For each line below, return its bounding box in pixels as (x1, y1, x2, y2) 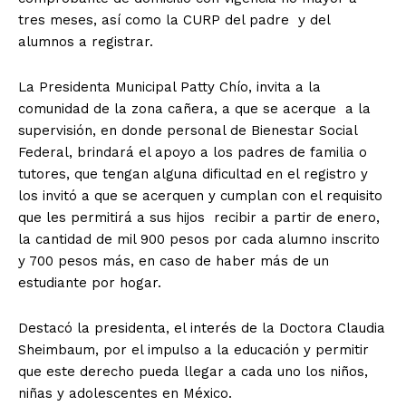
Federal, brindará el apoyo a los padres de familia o (18, 143, 367, 160)
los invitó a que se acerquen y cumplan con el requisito (18, 187, 382, 204)
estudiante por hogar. (18, 274, 161, 291)
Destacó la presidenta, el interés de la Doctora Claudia (18, 319, 385, 336)
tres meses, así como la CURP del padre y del (18, 11, 330, 28)
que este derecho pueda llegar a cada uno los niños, (18, 362, 368, 380)
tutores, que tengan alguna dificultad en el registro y (18, 165, 368, 182)
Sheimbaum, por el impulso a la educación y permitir (18, 341, 369, 358)
